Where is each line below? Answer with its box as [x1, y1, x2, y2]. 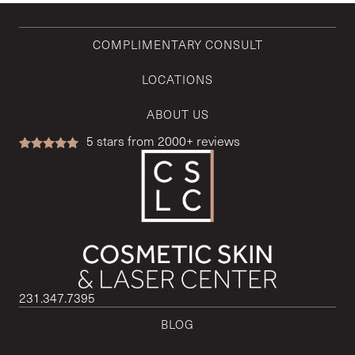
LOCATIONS [142, 71, 213, 87]
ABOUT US [146, 105, 209, 122]
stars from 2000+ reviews [97, 132, 240, 149]
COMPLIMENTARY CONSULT [92, 36, 263, 52]
